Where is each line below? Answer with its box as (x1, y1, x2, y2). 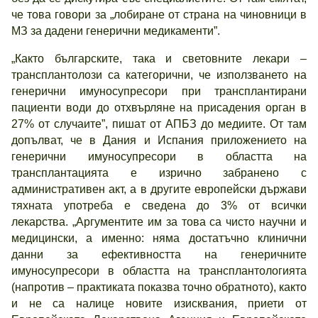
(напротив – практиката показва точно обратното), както (11, 281, 307, 293)
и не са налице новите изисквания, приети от (11, 297, 307, 309)
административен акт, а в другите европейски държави (11, 183, 307, 195)
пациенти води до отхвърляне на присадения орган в (11, 102, 307, 114)
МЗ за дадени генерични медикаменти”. (11, 25, 220, 37)
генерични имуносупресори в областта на (11, 150, 307, 163)
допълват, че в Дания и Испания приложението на (11, 134, 307, 146)
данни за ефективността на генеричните (11, 248, 307, 261)
